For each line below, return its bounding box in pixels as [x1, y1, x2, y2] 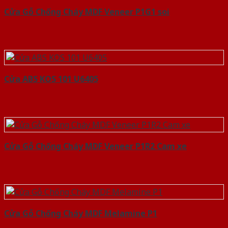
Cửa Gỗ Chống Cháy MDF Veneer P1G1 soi [4, 6, 169, 18]
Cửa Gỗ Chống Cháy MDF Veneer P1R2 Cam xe [4, 140, 187, 152]
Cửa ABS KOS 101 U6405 [4, 73, 98, 85]
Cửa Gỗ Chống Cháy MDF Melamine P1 [4, 208, 157, 219]
